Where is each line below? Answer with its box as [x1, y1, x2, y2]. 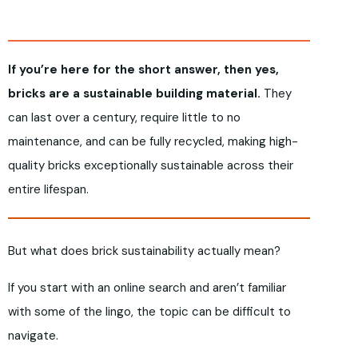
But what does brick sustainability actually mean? [8, 243, 280, 260]
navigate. [8, 328, 58, 344]
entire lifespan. [8, 181, 89, 198]
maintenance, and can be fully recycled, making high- [8, 133, 298, 150]
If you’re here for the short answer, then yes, [8, 62, 279, 78]
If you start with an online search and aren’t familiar [8, 280, 286, 296]
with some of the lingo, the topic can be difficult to [8, 304, 291, 320]
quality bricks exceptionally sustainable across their [8, 157, 293, 174]
